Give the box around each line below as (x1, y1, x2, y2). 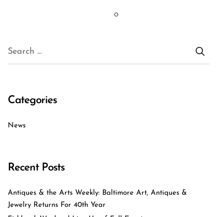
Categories (8, 95, 57, 106)
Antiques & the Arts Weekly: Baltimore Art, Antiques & (8, 189, 187, 197)
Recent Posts (8, 162, 64, 173)
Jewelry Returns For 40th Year (8, 201, 106, 209)
